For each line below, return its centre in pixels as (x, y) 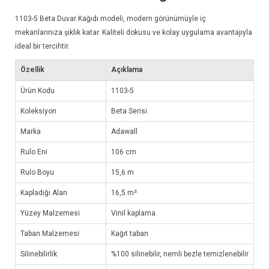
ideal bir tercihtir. (42, 46)
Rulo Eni (34, 152)
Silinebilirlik (39, 254)
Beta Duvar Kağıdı (69, 18)
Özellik (32, 69)
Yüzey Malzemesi (50, 213)
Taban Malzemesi (50, 233)
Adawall (124, 131)
